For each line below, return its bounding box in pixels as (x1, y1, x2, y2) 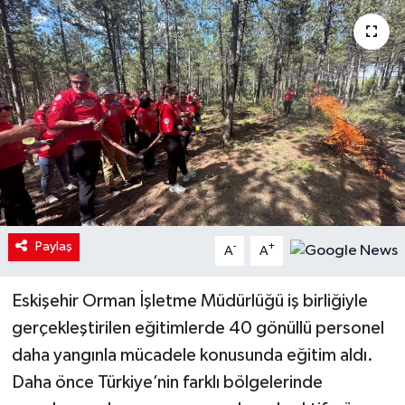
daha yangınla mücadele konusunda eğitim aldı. (11, 346, 373, 365)
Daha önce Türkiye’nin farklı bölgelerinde (11, 373, 323, 392)
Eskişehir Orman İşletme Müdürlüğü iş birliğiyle (11, 292, 368, 311)
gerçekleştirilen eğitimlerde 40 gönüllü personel (11, 319, 384, 338)
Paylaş (34, 240, 72, 254)
